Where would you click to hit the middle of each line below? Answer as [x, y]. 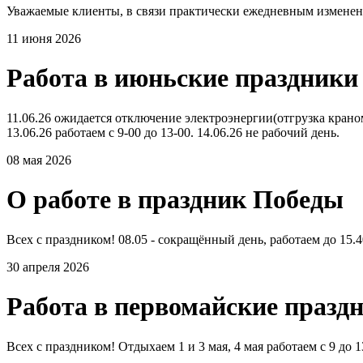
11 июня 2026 [44, 38]
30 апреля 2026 [48, 267]
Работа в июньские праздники [182, 78]
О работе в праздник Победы [175, 200]
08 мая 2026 [39, 160]
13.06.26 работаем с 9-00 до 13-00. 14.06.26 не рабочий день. [175, 132]
